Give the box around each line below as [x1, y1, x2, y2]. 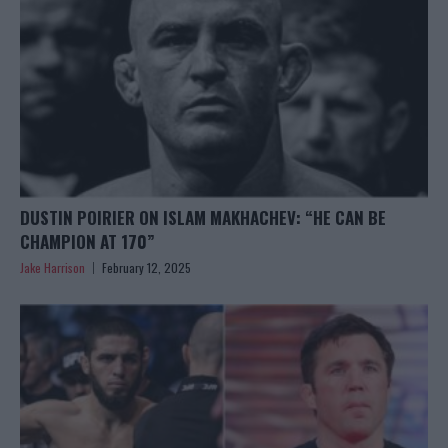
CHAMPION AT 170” [20, 229, 155, 255]
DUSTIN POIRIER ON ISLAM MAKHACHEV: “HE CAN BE [20, 205, 386, 231]
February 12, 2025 [102, 259, 191, 277]
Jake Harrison [20, 259, 85, 277]
